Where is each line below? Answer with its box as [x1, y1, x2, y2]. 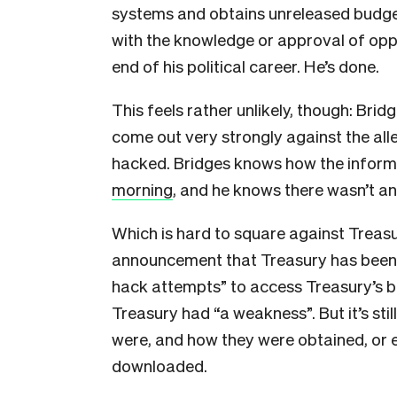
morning [112, 178, 173, 199]
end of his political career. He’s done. [112, 55, 379, 76]
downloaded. [112, 354, 207, 376]
